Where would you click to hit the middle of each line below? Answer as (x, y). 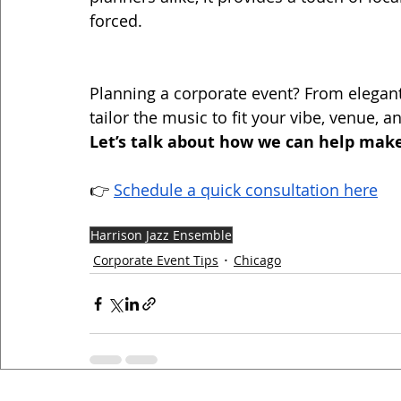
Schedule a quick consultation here (246, 190)
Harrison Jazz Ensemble (161, 235)
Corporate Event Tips (156, 260)
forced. (116, 21)
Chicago (257, 260)
